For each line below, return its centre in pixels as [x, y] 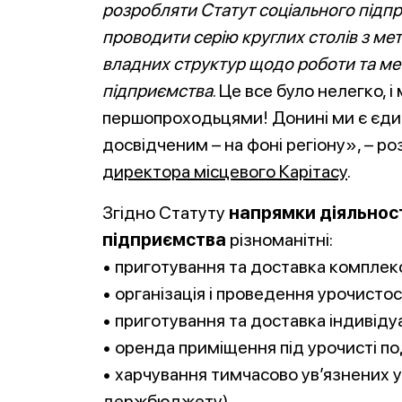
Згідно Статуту [164, 213]
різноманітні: [281, 240]
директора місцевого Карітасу [225, 171]
